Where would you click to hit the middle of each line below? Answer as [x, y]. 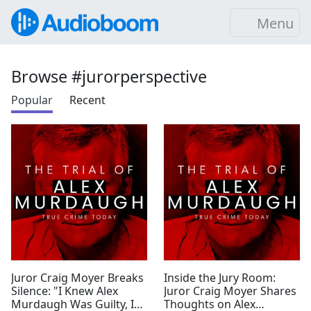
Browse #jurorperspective [109, 76]
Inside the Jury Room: [220, 278]
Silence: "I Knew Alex [65, 291]
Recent [87, 100]
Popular [32, 100]
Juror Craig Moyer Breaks [77, 278]
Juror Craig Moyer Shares [230, 291]
